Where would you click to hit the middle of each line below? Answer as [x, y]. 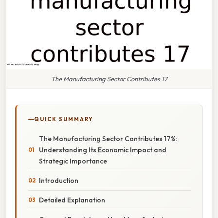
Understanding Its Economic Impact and [103, 150]
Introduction [59, 180]
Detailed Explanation [72, 200]
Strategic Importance [73, 161]
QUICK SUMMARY [64, 119]
